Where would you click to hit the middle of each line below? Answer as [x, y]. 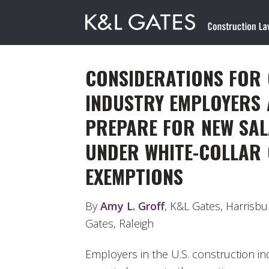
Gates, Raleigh [119, 223]
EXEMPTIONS [134, 177]
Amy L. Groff [132, 206]
